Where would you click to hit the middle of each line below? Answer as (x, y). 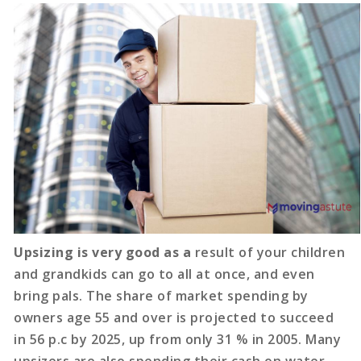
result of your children (268, 253)
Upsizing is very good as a (103, 253)
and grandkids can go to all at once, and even (164, 274)
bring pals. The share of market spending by (161, 296)
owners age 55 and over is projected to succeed (174, 318)
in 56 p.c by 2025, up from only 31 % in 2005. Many (178, 340)
